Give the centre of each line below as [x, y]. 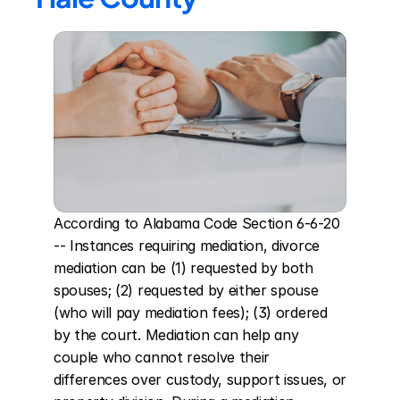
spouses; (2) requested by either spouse [186, 290]
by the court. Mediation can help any [176, 335]
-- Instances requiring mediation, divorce [187, 246]
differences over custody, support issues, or [200, 379]
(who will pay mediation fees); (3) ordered [191, 312]
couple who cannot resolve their [162, 357]
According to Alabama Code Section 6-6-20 [197, 223]
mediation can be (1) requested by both [183, 268]
